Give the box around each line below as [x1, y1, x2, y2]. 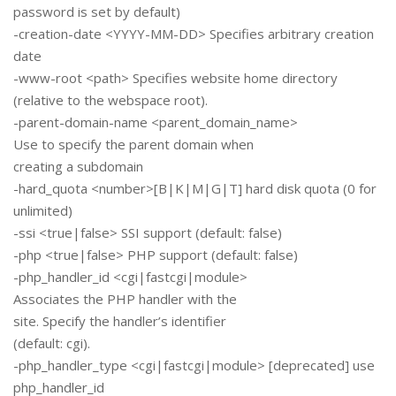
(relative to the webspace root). [13, 91, 208, 110]
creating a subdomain [13, 157, 143, 176]
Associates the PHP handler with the [13, 290, 237, 308]
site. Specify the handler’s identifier [13, 312, 226, 331]
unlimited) [13, 202, 72, 220]
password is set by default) [13, 3, 180, 21]
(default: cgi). [13, 334, 90, 353]
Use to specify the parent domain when [13, 135, 254, 154]
